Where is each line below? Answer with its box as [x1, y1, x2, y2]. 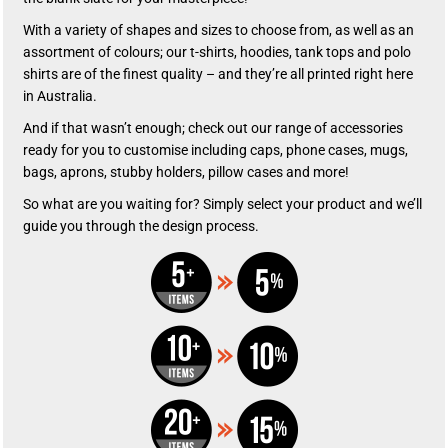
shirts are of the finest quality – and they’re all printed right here [23, 66, 413, 83]
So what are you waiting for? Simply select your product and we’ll [23, 196, 422, 213]
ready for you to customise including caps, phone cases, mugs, [23, 142, 408, 159]
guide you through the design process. [23, 218, 259, 235]
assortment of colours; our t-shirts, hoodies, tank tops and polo [23, 44, 411, 61]
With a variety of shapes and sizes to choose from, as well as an [23, 22, 414, 39]
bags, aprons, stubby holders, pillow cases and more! [23, 164, 355, 181]
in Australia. [23, 88, 97, 105]
